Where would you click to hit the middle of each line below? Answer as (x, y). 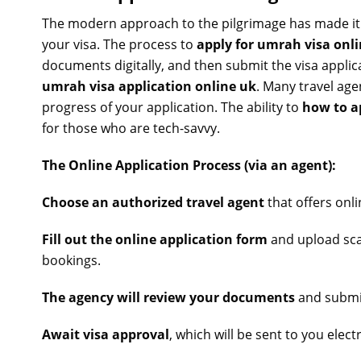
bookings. (71, 260)
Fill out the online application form (155, 239)
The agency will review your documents (168, 297)
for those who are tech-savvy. (131, 128)
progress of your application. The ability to (172, 107)
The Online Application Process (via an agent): (189, 165)
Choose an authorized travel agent (153, 202)
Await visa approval (106, 334)
